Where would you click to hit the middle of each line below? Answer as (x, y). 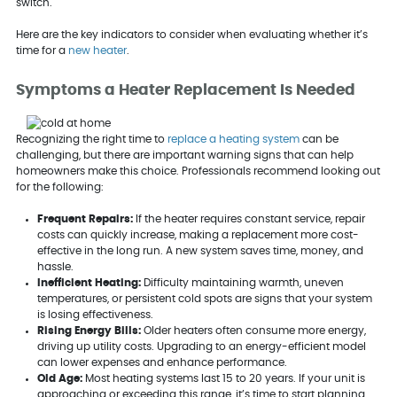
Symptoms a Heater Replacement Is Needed (185, 91)
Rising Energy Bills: (89, 331)
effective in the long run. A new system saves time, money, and (200, 251)
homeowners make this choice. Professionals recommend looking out (198, 171)
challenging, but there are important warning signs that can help (184, 156)
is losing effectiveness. (95, 315)
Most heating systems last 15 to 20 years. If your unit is (225, 379)
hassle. (55, 267)
